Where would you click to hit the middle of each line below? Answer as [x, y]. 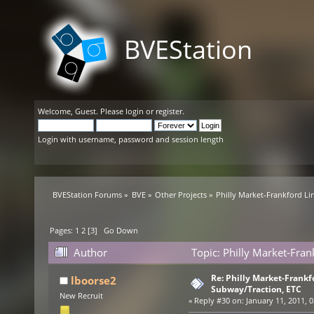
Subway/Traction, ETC [256, 289]
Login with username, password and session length [131, 139]
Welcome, [56, 111]
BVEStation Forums [88, 194]
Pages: [63, 231]
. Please [111, 111]
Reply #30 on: [219, 301]
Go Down [121, 231]
